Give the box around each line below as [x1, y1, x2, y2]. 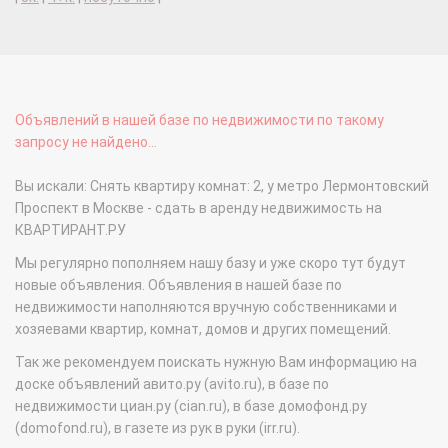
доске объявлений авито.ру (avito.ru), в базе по [15, 376, 329, 393]
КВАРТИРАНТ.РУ [15, 222, 126, 239]
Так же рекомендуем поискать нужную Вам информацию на [15, 354, 417, 371]
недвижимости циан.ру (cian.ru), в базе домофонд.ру [15, 398, 367, 415]
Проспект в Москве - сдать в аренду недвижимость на [15, 200, 382, 217]
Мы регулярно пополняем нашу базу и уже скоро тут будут [15, 255, 406, 272]
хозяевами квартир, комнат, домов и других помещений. [15, 321, 391, 338]
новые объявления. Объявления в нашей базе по [15, 277, 342, 294]
